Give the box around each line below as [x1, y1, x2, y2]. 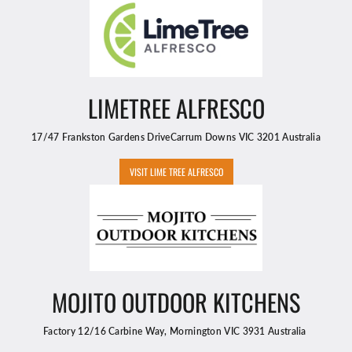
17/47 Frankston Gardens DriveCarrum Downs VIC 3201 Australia [31, 131, 321, 144]
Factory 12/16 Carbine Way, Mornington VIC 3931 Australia [42, 325, 310, 338]
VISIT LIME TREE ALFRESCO [129, 165, 223, 179]
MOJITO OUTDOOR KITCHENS [52, 284, 300, 321]
